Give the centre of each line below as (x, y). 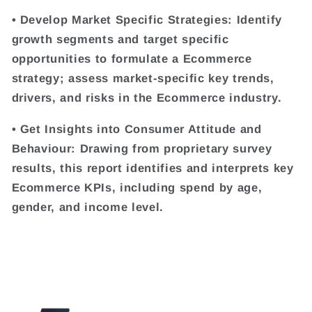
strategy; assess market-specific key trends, (143, 78)
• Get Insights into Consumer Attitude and (136, 128)
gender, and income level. (88, 206)
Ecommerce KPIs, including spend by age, (137, 187)
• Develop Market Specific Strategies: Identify (147, 20)
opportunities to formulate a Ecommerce (132, 59)
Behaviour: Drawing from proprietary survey (142, 148)
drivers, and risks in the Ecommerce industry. (147, 98)
